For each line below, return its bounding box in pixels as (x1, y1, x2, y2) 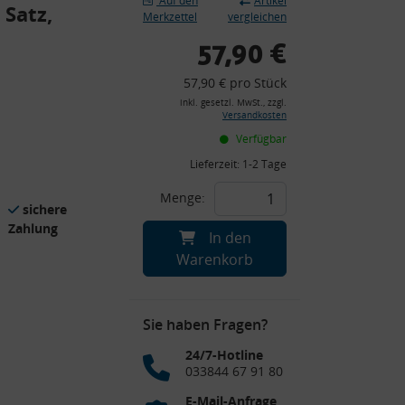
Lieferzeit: (190, 155, 242, 172)
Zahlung (8, 219, 58, 237)
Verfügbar (233, 130, 287, 146)
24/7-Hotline (185, 345, 263, 363)
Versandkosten (222, 108, 287, 121)
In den (208, 227, 251, 248)
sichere (23, 200, 67, 218)
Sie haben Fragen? (143, 314, 268, 334)
